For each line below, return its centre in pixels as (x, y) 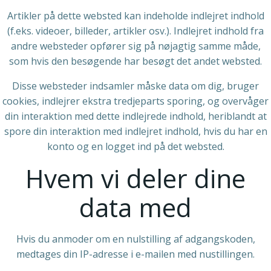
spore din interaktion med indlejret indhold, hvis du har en (135, 131)
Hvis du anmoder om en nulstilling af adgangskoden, (135, 239)
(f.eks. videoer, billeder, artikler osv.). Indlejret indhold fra (135, 31)
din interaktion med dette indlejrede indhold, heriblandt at (135, 116)
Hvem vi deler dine (135, 178)
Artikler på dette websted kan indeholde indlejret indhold (135, 16)
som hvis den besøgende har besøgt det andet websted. (135, 61)
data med (135, 207)
